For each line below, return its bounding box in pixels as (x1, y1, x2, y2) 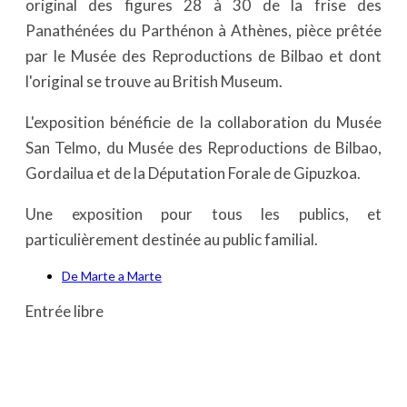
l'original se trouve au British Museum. (25, 72, 285, 92)
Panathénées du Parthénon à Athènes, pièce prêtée (25, 21, 382, 41)
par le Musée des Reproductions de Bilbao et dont (25, 46, 382, 66)
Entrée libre (25, 302, 104, 322)
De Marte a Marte (62, 268, 162, 284)
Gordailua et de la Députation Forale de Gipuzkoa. (25, 164, 366, 184)
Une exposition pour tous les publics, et (25, 204, 382, 224)
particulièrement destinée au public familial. (25, 230, 321, 250)
